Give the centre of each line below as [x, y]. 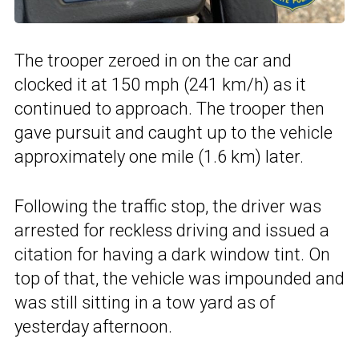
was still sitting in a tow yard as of [145, 302]
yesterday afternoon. [93, 326]
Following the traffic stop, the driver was [168, 206]
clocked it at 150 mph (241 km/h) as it [160, 84]
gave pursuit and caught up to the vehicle [173, 132]
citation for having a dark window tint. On [172, 254]
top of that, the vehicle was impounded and [179, 278]
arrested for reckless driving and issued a [172, 230]
